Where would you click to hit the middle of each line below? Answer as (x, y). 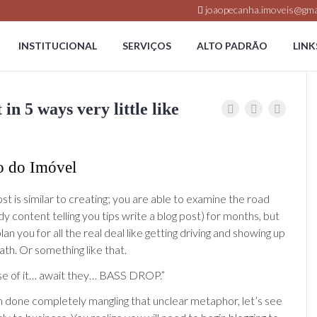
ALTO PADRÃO (232, 46)
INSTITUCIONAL (58, 46)
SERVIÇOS (147, 46)
